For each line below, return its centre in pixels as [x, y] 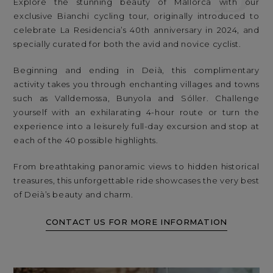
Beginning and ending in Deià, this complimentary [136, 70]
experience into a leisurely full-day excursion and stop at [136, 126]
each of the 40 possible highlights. [86, 140]
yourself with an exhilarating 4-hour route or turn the [136, 112]
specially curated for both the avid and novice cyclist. [127, 44]
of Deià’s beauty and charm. [73, 194]
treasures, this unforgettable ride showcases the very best [136, 180]
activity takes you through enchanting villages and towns [136, 84]
